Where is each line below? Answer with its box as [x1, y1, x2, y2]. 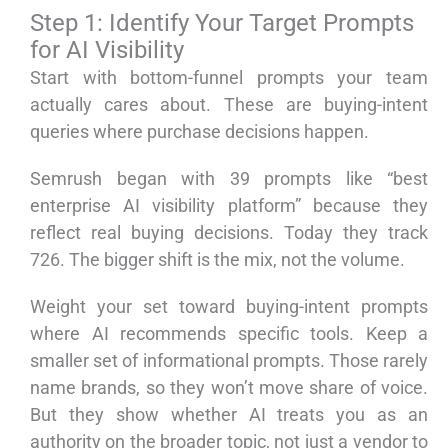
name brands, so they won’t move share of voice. [30, 377, 428, 399]
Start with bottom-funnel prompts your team [30, 67, 428, 89]
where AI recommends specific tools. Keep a [30, 323, 428, 345]
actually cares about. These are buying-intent [30, 94, 428, 116]
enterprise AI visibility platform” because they [30, 195, 428, 217]
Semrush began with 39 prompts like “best [30, 168, 428, 190]
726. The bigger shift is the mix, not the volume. [30, 249, 405, 271]
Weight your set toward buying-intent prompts [30, 296, 428, 318]
